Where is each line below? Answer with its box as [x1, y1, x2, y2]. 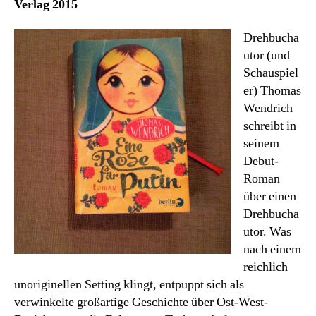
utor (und [243, 47, 290, 63]
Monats [214, 4, 252, 18]
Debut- [243, 153, 279, 169]
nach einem [243, 241, 301, 257]
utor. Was [243, 224, 291, 240]
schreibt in [243, 118, 296, 134]
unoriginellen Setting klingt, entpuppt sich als [14, 276, 244, 293]
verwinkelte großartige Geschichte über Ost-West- [14, 294, 268, 310]
